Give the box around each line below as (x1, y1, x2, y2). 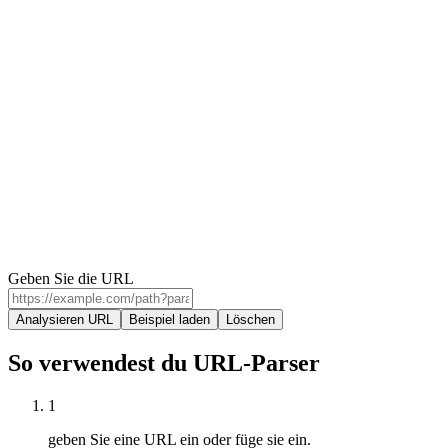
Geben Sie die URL (8, 269, 134, 287)
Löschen (226, 311, 275, 327)
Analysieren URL (16, 311, 113, 327)
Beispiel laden (129, 311, 210, 327)
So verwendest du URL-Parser (8, 349, 320, 376)
